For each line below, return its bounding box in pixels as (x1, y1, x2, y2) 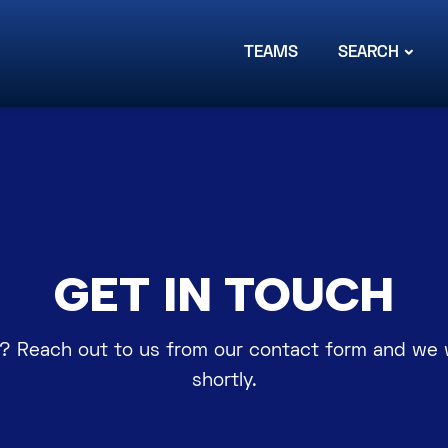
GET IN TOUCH (53, 264, 395, 323)
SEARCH (338, 45, 399, 62)
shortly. (191, 372, 257, 390)
